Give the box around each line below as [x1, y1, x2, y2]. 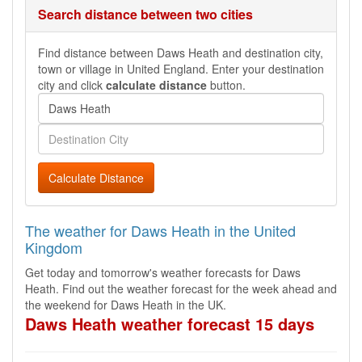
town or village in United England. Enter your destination [38, 61, 324, 77]
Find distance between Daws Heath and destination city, [38, 44, 323, 61]
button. [207, 77, 246, 93]
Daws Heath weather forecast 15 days [25, 312, 314, 335]
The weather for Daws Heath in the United [25, 220, 296, 241]
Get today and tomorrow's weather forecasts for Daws [25, 264, 301, 280]
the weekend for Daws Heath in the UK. [25, 297, 226, 313]
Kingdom [25, 237, 82, 258]
